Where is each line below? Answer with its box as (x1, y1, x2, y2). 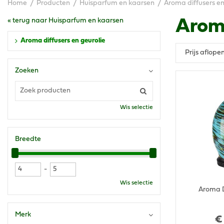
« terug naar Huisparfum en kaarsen (7, 17, 123, 24)
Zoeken (15, 67, 38, 74)
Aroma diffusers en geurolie (20, 37, 105, 44)
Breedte (15, 136, 41, 143)
